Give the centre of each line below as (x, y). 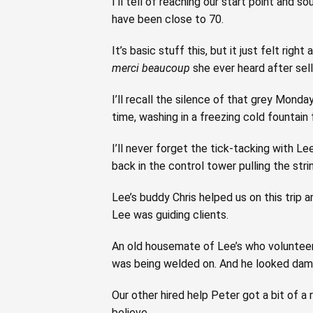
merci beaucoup (151, 68)
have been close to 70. (168, 19)
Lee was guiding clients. (170, 214)
